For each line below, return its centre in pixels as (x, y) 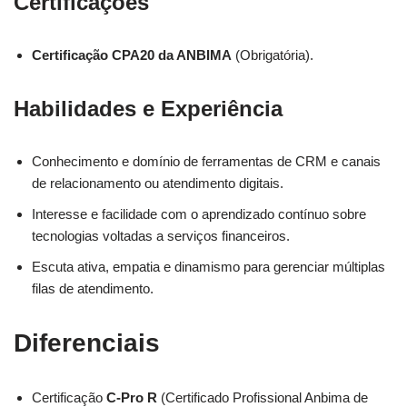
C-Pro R (132, 397)
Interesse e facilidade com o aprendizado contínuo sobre (199, 214)
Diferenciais (87, 343)
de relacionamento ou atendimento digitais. (158, 183)
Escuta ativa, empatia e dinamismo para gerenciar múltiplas (208, 267)
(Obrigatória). (273, 55)
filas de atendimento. (93, 288)
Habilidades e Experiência (148, 109)
